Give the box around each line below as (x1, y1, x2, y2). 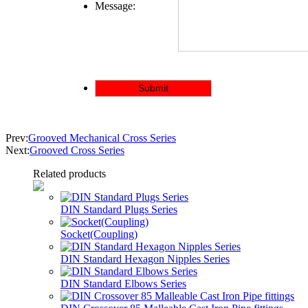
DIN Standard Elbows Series (60, 277, 186, 289)
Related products (33, 167, 106, 179)
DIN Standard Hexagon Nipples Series (60, 252, 230, 265)
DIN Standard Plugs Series (60, 203, 177, 215)
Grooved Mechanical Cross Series (28, 131, 176, 144)
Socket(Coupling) (60, 228, 137, 240)
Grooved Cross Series (30, 144, 124, 156)
